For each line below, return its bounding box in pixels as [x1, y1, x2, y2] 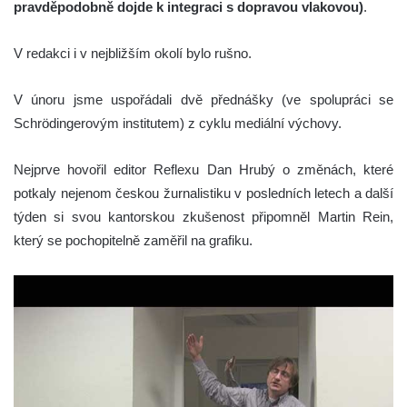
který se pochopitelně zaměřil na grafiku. [14, 232, 253, 248]
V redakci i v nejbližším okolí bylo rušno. [14, 45, 252, 61]
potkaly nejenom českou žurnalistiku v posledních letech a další [14, 184, 393, 201]
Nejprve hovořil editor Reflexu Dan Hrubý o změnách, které [14, 161, 393, 177]
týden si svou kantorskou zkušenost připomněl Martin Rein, [14, 208, 393, 224]
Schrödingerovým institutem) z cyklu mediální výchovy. [14, 114, 342, 131]
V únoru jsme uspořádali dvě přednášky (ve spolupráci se [14, 91, 393, 107]
